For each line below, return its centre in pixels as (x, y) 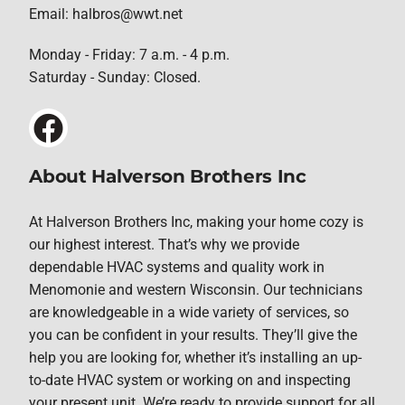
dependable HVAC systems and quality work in (177, 267)
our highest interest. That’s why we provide (165, 244)
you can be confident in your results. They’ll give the (193, 334)
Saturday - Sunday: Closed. (115, 78)
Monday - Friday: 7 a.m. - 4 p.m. (130, 55)
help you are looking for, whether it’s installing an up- (196, 357)
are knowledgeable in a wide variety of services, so (189, 312)
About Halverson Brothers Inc (168, 176)
